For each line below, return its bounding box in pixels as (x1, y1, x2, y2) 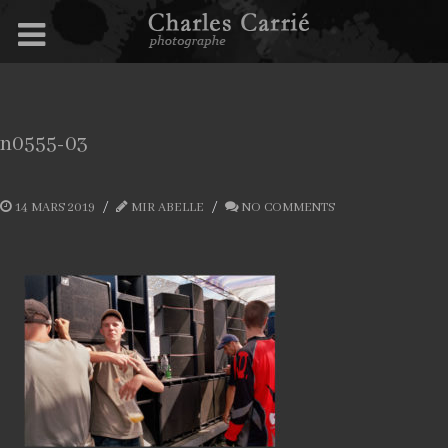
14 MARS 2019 (15, 199, 95, 216)
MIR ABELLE (131, 199, 204, 216)
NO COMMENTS (242, 199, 335, 216)
